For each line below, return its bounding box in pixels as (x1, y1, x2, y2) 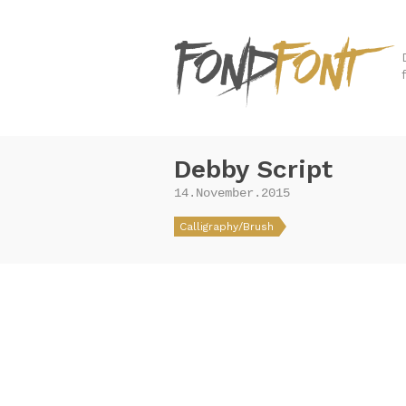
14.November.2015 (174, 186, 290, 200)
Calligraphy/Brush (179, 220, 274, 233)
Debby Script (174, 154, 333, 184)
